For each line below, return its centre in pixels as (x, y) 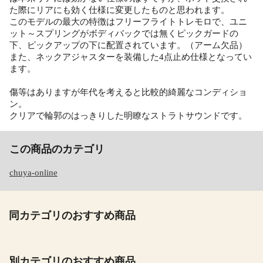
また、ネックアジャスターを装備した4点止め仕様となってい (131, 57)
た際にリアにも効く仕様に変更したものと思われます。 (119, 10)
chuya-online (33, 173)
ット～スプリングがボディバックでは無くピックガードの (124, 34)
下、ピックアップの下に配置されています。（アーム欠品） (128, 45)
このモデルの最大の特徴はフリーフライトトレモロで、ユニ (128, 22)
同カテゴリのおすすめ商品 (72, 216)
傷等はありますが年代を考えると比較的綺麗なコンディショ (128, 92)
